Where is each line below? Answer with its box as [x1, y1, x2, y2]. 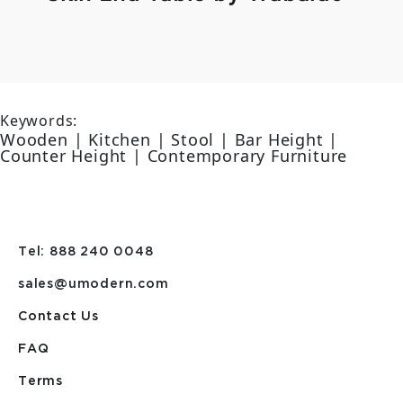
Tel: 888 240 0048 [18, 246, 154, 258]
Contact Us [18, 310, 99, 323]
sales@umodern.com [18, 278, 169, 291]
